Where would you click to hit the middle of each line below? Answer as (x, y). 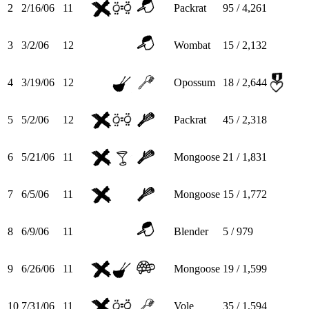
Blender (191, 231)
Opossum (195, 82)
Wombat (192, 45)
